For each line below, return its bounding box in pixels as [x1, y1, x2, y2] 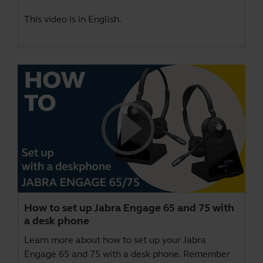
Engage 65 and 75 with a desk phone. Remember [24, 248, 230, 260]
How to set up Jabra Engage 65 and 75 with [24, 201, 234, 215]
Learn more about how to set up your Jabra [24, 234, 206, 246]
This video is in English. [24, 13, 122, 25]
